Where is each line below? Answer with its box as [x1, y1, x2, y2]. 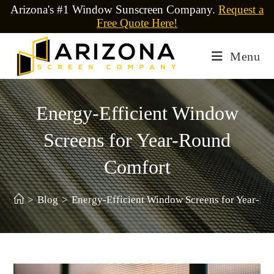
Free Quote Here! [97, 17, 177, 29]
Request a [218, 3, 264, 16]
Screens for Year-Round [43, 129, 231, 151]
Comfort [103, 156, 171, 178]
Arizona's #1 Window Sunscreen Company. [10, 3, 218, 16]
